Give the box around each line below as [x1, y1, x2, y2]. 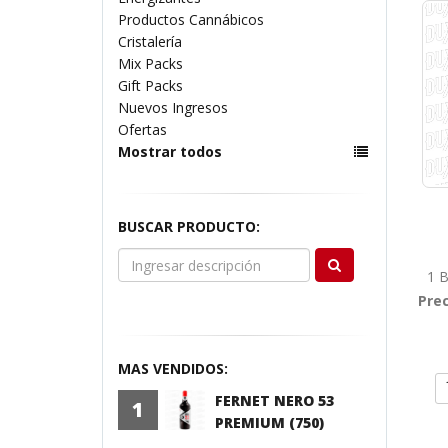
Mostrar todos [118, 142, 222, 161]
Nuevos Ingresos [118, 98, 228, 117]
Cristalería [118, 32, 182, 51]
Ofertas [118, 120, 167, 139]
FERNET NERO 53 [215, 391, 335, 410]
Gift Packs [118, 76, 183, 95]
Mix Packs [118, 54, 183, 73]
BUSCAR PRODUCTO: [118, 217, 260, 236]
